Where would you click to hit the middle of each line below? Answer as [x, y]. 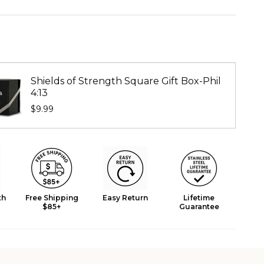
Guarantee [199, 207]
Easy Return [126, 198]
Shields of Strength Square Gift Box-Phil [126, 81]
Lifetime [199, 198]
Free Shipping [52, 198]
